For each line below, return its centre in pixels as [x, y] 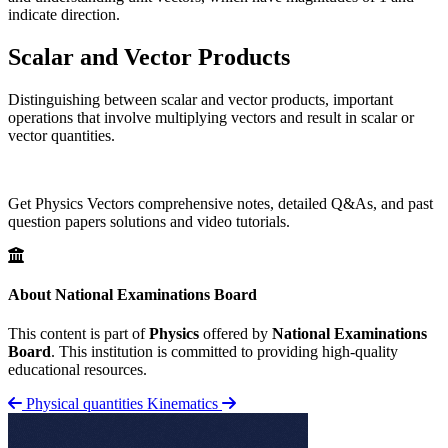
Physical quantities [84, 404]
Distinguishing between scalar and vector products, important [200, 99]
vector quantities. [61, 135]
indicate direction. [64, 15]
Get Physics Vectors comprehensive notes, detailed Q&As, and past [220, 203]
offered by [235, 334]
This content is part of [78, 334]
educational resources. [77, 370]
